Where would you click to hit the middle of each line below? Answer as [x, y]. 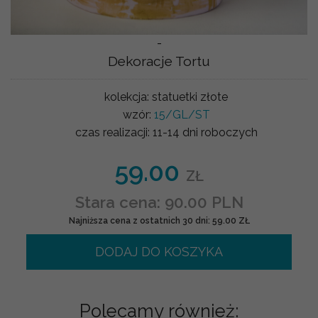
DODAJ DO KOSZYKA [159, 251]
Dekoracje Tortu [159, 61]
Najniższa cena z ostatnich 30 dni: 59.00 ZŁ [159, 220]
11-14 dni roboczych [205, 132]
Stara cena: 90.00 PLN [159, 202]
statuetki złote [190, 97]
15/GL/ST [182, 114]
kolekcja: [128, 97]
